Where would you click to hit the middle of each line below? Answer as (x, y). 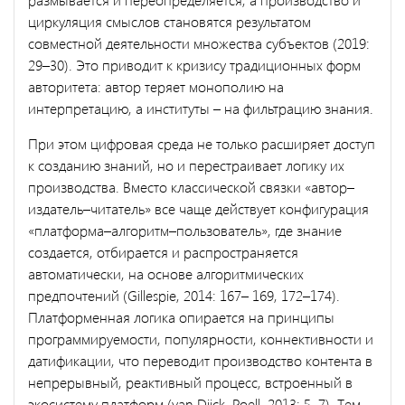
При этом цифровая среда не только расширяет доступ (202, 143)
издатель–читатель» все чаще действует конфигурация (198, 208)
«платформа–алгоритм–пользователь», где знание (185, 230)
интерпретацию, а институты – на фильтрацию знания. (201, 108)
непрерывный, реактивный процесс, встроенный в (190, 381)
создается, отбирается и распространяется (163, 251)
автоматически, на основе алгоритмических (166, 273)
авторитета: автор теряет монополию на (156, 86)
